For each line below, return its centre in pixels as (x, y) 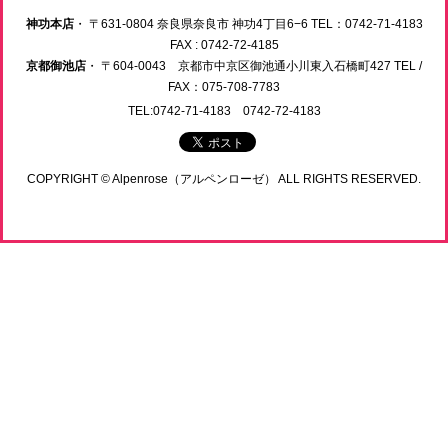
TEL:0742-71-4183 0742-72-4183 (224, 110)
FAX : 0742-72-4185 (224, 44)
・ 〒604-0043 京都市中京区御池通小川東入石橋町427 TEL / (254, 65)
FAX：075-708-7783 (224, 86)
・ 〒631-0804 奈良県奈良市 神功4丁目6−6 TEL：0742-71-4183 (248, 23)
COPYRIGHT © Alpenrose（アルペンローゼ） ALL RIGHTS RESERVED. (224, 178)
